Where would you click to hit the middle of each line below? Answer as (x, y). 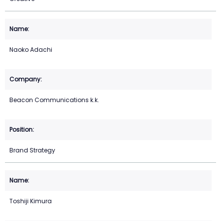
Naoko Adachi (31, 50)
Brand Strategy (32, 150)
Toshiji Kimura (31, 201)
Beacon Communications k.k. (54, 100)
